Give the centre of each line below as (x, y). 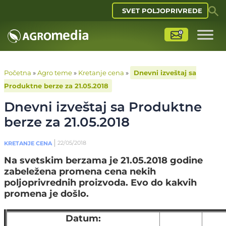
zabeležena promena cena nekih (80, 172)
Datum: (83, 218)
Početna (18, 73)
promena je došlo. (46, 194)
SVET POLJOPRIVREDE (162, 11)
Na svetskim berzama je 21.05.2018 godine (103, 160)
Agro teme (55, 73)
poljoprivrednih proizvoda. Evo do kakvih (100, 183)
